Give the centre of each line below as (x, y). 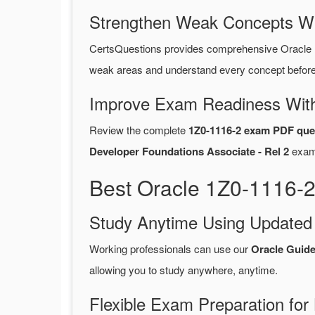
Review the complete (139, 130)
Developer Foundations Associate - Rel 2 (189, 152)
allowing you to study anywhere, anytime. (184, 270)
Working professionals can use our (170, 249)
